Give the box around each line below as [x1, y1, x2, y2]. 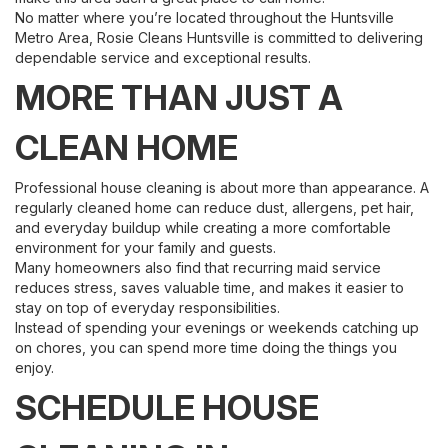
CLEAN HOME [15, 127, 238, 168]
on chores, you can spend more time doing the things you [15, 339, 397, 356]
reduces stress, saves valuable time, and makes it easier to [15, 279, 404, 296]
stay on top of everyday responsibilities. [15, 299, 280, 316]
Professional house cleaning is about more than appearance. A [15, 179, 429, 196]
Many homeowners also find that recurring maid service [15, 259, 381, 276]
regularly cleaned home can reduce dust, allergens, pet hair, [15, 199, 414, 216]
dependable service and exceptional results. [15, 49, 311, 66]
